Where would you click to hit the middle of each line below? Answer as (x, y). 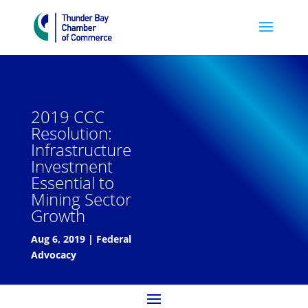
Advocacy (53, 255)
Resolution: (71, 133)
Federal (113, 239)
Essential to (72, 183)
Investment (71, 166)
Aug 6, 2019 (58, 239)
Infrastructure (81, 150)
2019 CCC (67, 117)
